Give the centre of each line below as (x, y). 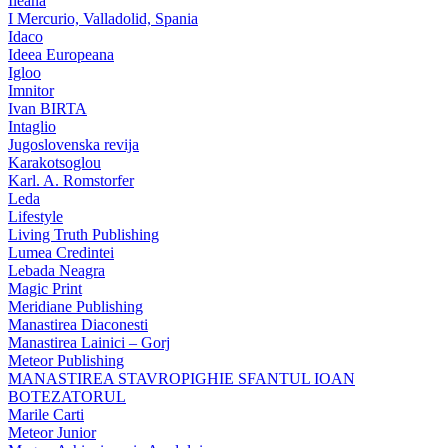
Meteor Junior (52, 432)
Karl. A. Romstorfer (71, 180)
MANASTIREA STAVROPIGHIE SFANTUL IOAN (181, 378)
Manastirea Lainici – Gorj (89, 342)
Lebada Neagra (56, 270)
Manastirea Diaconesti (78, 324)
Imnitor (31, 90)
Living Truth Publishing (83, 234)
